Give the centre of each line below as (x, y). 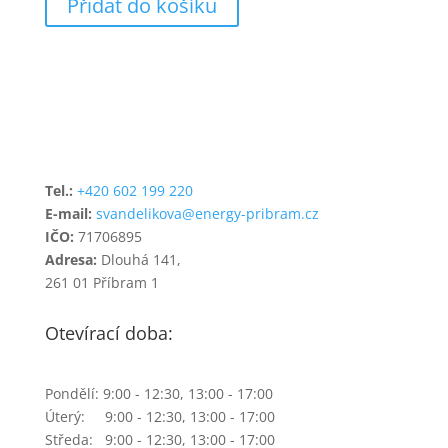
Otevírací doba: (108, 332)
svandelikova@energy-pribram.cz (207, 213)
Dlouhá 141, (138, 259)
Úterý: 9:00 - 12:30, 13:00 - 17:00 (159, 416)
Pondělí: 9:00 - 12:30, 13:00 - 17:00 (158, 393)
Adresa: (70, 259)
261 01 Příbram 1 (101, 282)
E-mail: (68, 213)
